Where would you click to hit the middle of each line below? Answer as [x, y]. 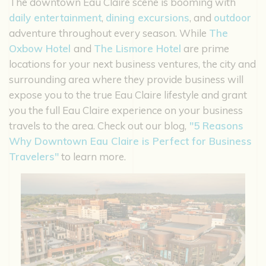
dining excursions [148, 18]
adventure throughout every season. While [109, 33]
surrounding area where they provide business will [126, 80]
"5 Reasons [215, 126]
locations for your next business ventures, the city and [132, 64]
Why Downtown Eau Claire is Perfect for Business [130, 141]
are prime [205, 49]
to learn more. [92, 157]
